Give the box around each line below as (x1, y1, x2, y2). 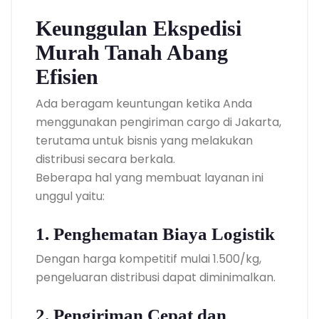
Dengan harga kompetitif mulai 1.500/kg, (36, 250, 261, 267)
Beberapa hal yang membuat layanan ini (36, 169, 263, 186)
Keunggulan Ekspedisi (36, 16, 241, 40)
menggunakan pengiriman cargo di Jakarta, (36, 113, 281, 130)
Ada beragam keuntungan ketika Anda (36, 95, 252, 112)
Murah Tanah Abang (36, 40, 228, 64)
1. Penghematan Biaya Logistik (36, 224, 275, 244)
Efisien (36, 64, 98, 88)
